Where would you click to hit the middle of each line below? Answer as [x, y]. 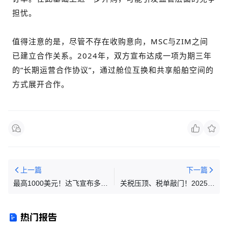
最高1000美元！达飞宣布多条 [61, 183]
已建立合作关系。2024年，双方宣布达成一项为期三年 [112, 55]
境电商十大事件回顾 [183, 194]
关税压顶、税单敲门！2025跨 [167, 183]
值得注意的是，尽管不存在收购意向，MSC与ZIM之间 [110, 41]
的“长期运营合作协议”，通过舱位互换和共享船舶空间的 [113, 69]
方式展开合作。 [41, 84]
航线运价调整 [35, 194]
